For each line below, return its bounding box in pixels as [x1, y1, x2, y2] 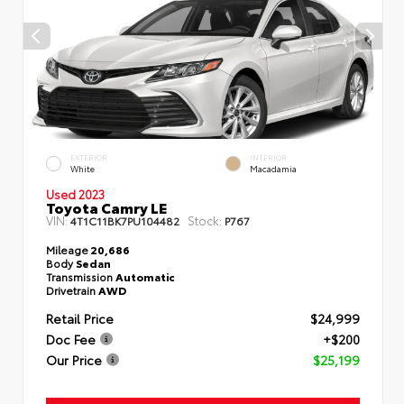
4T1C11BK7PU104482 [70, 212, 179, 228]
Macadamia [250, 162, 297, 175]
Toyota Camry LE [46, 196, 167, 217]
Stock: [188, 211, 222, 228]
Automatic [115, 268, 175, 284]
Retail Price [46, 309, 114, 328]
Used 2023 [46, 185, 105, 202]
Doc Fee [46, 330, 96, 349]
